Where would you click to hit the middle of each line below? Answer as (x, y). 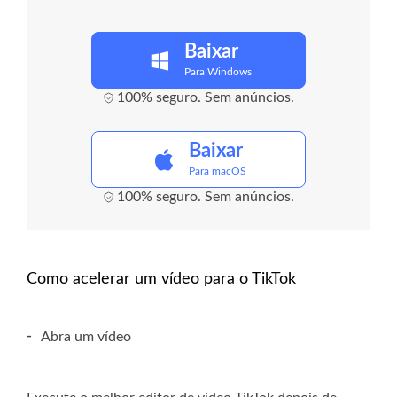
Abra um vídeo (86, 337)
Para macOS (218, 171)
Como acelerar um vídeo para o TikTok (161, 280)
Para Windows (218, 72)
